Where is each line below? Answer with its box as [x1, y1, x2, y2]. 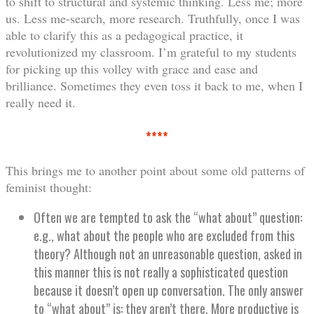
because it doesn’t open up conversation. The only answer [34, 281, 303, 300]
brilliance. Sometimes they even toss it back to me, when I [6, 76, 303, 94]
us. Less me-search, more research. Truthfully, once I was [6, 9, 300, 27]
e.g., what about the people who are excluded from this [34, 226, 294, 245]
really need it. [6, 93, 76, 111]
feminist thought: [6, 179, 92, 196]
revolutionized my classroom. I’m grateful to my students [6, 43, 296, 60]
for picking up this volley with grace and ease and [6, 60, 258, 77]
